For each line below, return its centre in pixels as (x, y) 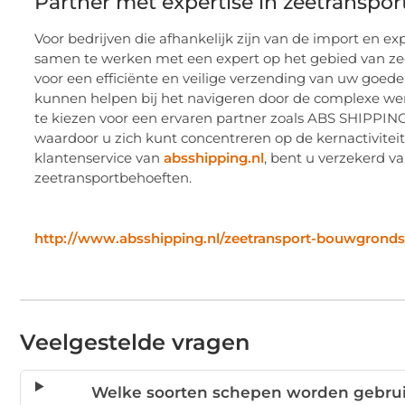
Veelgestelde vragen (135, 342)
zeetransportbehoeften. (113, 177)
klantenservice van (99, 157)
